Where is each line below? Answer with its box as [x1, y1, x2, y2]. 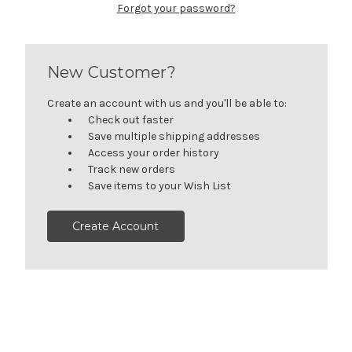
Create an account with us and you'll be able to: [46, 96, 287, 110]
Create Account [72, 218, 159, 233]
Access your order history [88, 145, 220, 159]
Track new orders [88, 162, 176, 176]
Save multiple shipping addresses [88, 129, 261, 143]
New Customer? [46, 62, 176, 82]
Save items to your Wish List [88, 178, 232, 192]
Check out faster [88, 112, 174, 126]
